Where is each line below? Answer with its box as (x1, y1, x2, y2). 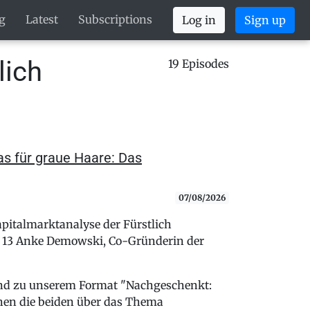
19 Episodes (168, 57, 229, 71)
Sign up (244, 13, 286, 27)
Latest (26, 12, 59, 26)
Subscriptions (77, 12, 152, 26)
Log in (182, 13, 217, 27)
